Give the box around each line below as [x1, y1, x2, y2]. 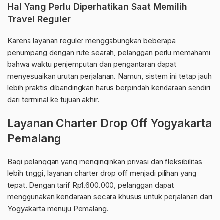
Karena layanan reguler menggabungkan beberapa [7, 36, 176, 46]
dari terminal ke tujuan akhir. [7, 95, 99, 105]
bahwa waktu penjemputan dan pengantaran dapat [7, 59, 176, 69]
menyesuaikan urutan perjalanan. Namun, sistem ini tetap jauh [7, 71, 212, 81]
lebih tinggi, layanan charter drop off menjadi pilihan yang [7, 168, 196, 178]
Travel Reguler [7, 14, 71, 25]
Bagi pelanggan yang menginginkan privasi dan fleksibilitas [7, 157, 202, 166]
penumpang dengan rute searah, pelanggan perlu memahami [7, 48, 210, 57]
